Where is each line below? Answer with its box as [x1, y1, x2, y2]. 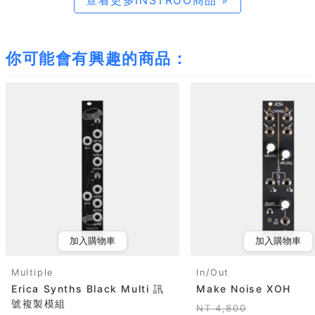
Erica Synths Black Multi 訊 [11, 283, 165, 295]
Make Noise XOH [196, 283, 291, 295]
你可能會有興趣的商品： [6, 49, 188, 67]
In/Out [196, 267, 230, 278]
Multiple [11, 267, 53, 278]
